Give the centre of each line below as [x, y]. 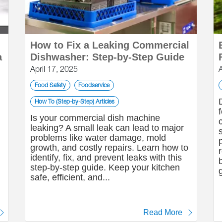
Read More [163, 212]
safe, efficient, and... [70, 177]
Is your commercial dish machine [95, 118]
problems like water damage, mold [98, 138]
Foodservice [94, 85]
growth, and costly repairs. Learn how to [109, 148]
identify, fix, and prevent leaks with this [106, 158]
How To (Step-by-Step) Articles [74, 101]
